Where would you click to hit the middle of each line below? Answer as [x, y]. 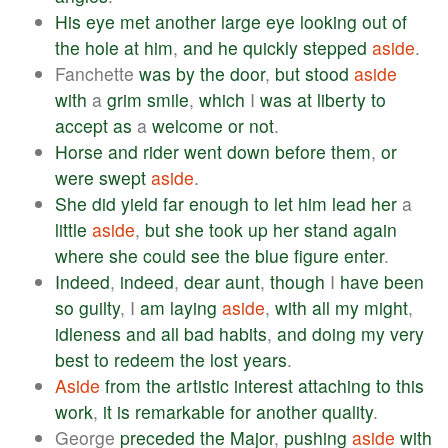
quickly [270, 47]
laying [193, 307]
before [300, 151]
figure [316, 255]
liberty [341, 99]
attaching [334, 385]
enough [219, 203]
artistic [202, 385]
